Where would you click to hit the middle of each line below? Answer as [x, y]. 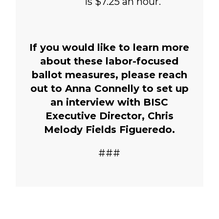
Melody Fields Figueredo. [109, 130]
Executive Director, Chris [109, 116]
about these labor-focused [109, 61]
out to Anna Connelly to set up [109, 89]
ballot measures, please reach [109, 75]
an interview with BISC [109, 102]
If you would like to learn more [109, 48]
